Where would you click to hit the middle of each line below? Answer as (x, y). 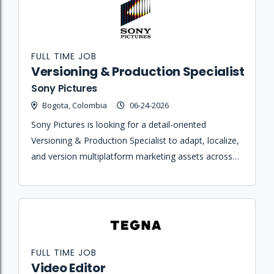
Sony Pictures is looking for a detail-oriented (119, 124)
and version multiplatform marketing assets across (132, 156)
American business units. (80, 188)
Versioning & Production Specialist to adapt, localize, (135, 140)
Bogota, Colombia (75, 105)
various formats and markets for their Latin (117, 172)
